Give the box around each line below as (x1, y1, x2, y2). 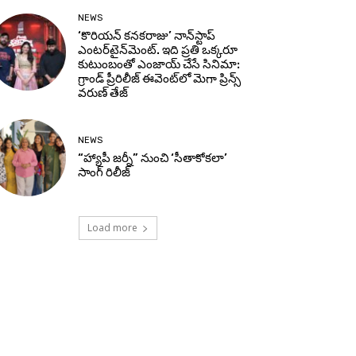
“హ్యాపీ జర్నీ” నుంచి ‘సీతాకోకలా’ (78, 150, 228, 165)
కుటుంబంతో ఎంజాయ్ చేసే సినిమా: (78, 56, 241, 72)
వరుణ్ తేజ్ (78, 85, 129, 100)
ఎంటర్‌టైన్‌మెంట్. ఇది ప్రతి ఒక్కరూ (78, 42, 238, 57)
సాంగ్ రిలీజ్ (78, 164, 131, 180)
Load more (87, 220, 137, 234)
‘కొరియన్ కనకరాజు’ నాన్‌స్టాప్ (78, 28, 216, 43)
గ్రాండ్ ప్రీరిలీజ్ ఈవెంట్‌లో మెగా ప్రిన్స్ (78, 71, 242, 86)
